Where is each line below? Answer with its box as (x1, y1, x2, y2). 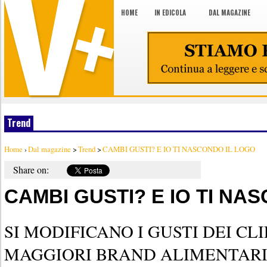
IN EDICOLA (154, 8, 186, 17)
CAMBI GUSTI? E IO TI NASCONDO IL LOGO (103, 144, 255, 154)
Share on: (13, 163, 49, 176)
